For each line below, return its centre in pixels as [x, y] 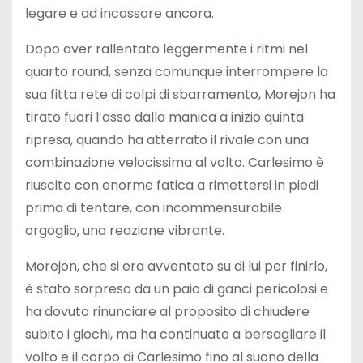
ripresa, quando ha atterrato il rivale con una [167, 139]
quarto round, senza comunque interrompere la [177, 71]
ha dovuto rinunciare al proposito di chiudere [167, 311]
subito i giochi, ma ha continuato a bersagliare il [175, 334]
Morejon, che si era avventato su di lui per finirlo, [176, 266]
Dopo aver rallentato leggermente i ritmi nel [167, 49]
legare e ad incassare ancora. [120, 13]
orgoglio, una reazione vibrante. [125, 230]
